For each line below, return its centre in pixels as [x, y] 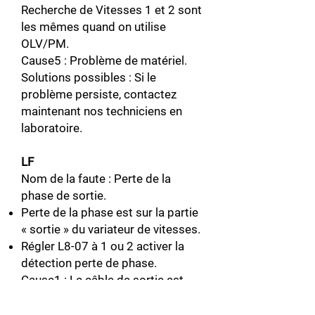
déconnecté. [54, 297]
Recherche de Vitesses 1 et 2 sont [111, 10]
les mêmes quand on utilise [94, 27]
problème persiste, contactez [99, 94]
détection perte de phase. [89, 263]
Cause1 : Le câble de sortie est [102, 280]
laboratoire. [52, 128]
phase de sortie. [64, 195]
